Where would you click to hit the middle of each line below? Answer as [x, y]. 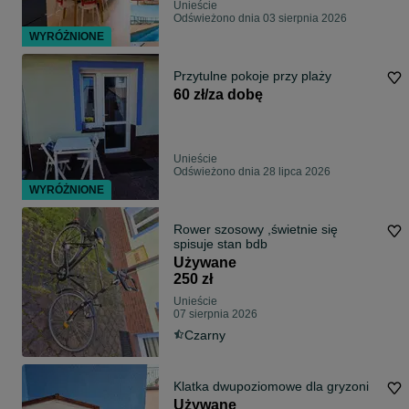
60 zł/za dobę [218, 95]
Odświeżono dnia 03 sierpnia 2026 [260, 19]
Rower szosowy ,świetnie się [256, 230]
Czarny [205, 336]
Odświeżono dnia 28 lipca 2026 [252, 172]
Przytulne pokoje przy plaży [252, 76]
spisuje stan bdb [220, 244]
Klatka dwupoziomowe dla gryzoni [271, 387]
